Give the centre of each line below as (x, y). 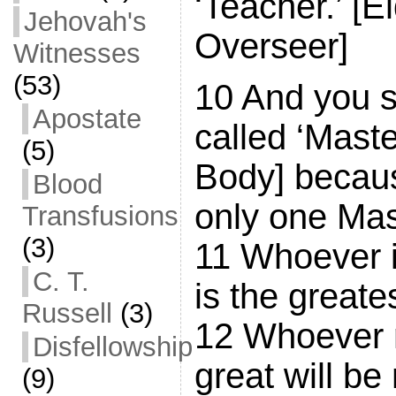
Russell (67, 313)
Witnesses (76, 53)
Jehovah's (85, 22)
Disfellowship (112, 347)
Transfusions (100, 216)
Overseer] (271, 46)
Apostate (87, 119)
